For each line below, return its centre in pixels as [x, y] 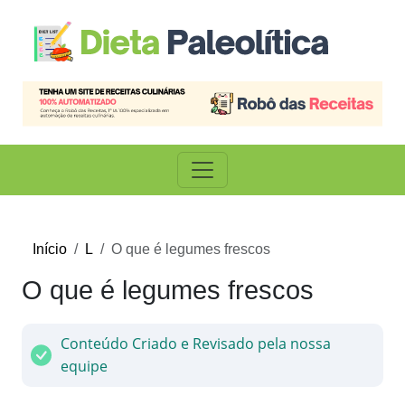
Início [50, 250]
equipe [85, 367]
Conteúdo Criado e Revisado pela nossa [196, 344]
